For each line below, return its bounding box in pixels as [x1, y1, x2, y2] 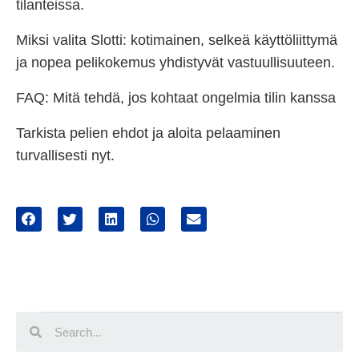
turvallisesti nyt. [16, 147, 115, 163]
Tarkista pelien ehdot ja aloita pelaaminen [16, 124, 280, 141]
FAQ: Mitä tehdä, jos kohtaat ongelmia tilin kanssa [16, 89, 336, 106]
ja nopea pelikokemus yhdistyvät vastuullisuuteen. [16, 54, 335, 71]
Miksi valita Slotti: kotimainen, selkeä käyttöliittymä [16, 31, 337, 48]
